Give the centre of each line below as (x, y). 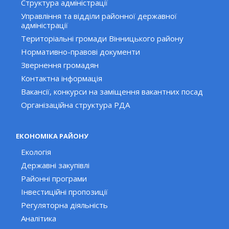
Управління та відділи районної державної (99, 16)
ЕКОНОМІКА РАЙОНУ (52, 136)
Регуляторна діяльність (65, 205)
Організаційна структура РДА (76, 105)
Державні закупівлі (55, 165)
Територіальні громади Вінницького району (102, 38)
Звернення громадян (60, 65)
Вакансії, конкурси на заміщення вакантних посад (112, 91)
